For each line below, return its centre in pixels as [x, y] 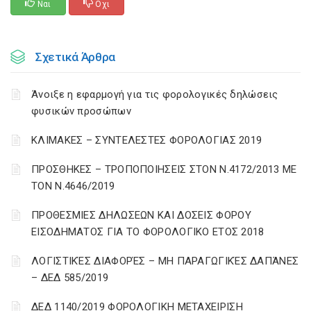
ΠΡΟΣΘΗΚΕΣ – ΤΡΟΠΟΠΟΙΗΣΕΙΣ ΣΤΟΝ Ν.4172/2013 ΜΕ [164, 169]
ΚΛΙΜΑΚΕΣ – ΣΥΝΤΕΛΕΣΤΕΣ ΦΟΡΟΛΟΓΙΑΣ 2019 [147, 140]
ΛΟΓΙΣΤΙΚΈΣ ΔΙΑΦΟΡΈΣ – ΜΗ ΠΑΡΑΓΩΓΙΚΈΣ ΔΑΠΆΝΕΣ [165, 261]
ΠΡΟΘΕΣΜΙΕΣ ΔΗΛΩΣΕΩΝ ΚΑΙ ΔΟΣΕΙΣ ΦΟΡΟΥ [141, 215]
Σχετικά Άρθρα [76, 57]
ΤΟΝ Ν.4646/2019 [73, 186]
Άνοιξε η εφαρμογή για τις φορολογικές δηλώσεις [155, 94]
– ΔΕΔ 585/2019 [70, 278]
